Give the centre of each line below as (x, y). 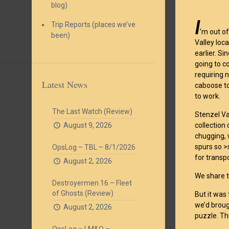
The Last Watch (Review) (92, 111)
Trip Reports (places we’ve (93, 25)
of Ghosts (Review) (83, 193)
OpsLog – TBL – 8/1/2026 (94, 147)
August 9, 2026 (87, 125)
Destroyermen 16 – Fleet (92, 183)
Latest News (65, 84)
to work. (208, 96)
